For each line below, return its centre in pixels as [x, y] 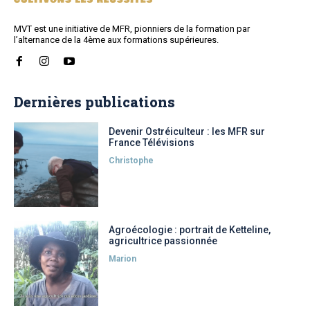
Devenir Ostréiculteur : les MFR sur [187, 131]
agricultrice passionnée [163, 241]
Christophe [131, 160]
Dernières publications [94, 101]
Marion [123, 259]
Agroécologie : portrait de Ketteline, [190, 230]
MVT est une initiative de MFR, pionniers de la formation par [132, 28]
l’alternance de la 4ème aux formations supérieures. [116, 39]
